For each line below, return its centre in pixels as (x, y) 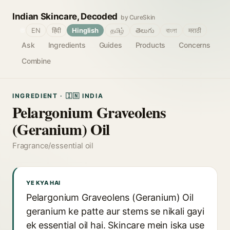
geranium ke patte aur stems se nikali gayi (115, 211)
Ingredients (67, 45)
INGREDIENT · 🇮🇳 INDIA (58, 96)
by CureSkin (138, 17)
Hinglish (85, 30)
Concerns (195, 45)
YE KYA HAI (43, 183)
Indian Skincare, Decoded (65, 16)
